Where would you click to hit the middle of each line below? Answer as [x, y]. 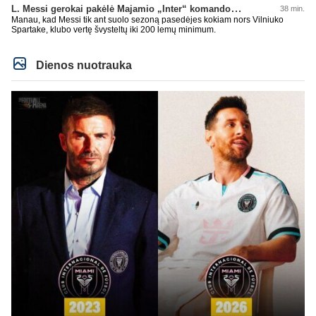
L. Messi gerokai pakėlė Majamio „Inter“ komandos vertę [236, 8]
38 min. [292, 9]
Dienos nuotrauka [83, 66]
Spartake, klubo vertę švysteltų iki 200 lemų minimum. [114, 30]
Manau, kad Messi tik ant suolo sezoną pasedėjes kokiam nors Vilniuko [147, 20]
